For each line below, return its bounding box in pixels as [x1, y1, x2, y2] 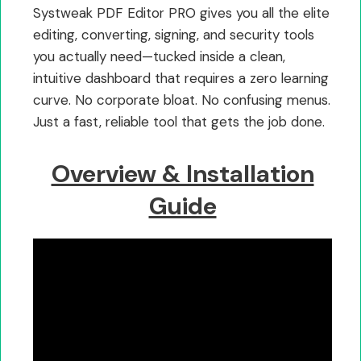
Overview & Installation [51, 157, 314, 189]
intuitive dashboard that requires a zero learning [33, 68, 329, 87]
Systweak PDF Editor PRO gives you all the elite [33, 3, 330, 22]
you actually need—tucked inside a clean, [33, 47, 285, 65]
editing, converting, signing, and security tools [33, 25, 314, 44]
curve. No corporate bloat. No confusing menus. [33, 90, 330, 109]
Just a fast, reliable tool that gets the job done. [33, 112, 325, 131]
